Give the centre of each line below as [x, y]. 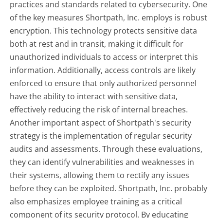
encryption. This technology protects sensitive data [104, 31]
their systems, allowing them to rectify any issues [100, 175]
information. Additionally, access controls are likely [103, 70]
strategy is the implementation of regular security [101, 136]
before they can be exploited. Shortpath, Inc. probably [109, 189]
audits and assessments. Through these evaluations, [106, 149]
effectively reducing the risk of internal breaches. [99, 110]
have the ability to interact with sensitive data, [94, 97]
